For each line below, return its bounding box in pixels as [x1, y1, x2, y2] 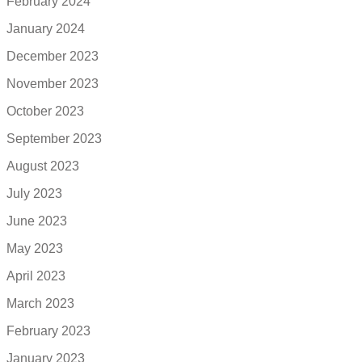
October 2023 [6, 103, 84, 118]
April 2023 [6, 268, 65, 283]
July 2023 [6, 186, 62, 200]
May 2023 [6, 241, 63, 255]
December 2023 [6, 48, 99, 63]
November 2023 [6, 76, 99, 90]
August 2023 [6, 158, 79, 173]
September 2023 [6, 131, 102, 145]
